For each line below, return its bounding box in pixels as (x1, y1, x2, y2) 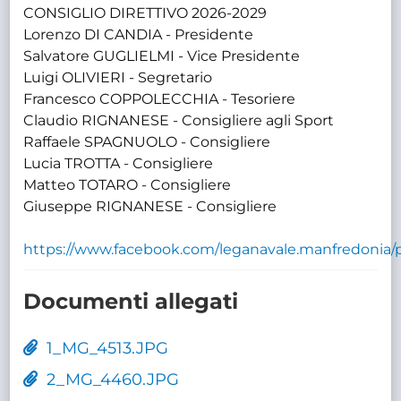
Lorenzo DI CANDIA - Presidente (23, 25, 254, 43)
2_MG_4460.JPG (38, 369, 180, 389)
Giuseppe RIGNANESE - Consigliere (23, 197, 277, 215)
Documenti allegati (23, 287, 239, 314)
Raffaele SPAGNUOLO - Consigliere (23, 132, 271, 150)
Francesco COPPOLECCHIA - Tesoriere (23, 90, 296, 107)
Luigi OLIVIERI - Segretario (23, 68, 213, 86)
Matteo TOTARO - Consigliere (23, 175, 232, 193)
